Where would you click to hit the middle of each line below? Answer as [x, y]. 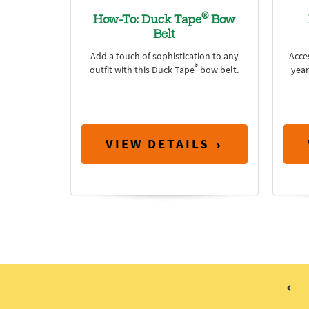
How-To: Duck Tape [148, 20]
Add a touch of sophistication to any [164, 56]
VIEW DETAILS [158, 144]
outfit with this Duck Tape [142, 70]
